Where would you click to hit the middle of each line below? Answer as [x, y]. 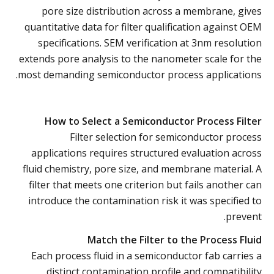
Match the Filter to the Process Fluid [175, 239]
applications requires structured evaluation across [146, 153]
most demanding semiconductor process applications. [140, 74]
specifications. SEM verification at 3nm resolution [150, 43]
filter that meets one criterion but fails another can [145, 184]
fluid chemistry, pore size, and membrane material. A [142, 168]
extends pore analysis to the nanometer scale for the [140, 58]
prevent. [244, 216]
